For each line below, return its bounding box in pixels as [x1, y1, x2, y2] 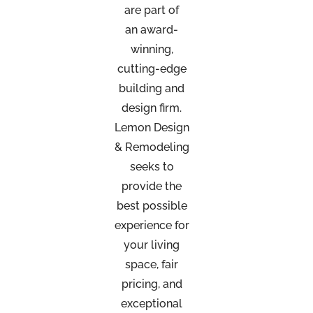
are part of [124, 3, 180, 17]
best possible [116, 198, 187, 212]
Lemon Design [114, 120, 189, 134]
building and [119, 81, 185, 95]
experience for [114, 218, 189, 232]
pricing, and [121, 277, 182, 291]
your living [124, 238, 180, 252]
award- [140, 22, 179, 36]
